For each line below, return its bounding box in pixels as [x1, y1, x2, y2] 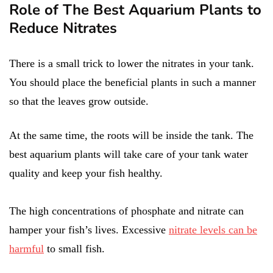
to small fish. [44, 242, 105, 255]
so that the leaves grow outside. [9, 94, 149, 107]
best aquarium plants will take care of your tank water [9, 147, 248, 160]
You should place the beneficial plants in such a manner [9, 76, 256, 88]
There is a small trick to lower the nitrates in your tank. [9, 57, 254, 69]
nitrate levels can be [169, 223, 257, 236]
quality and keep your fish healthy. [9, 166, 166, 179]
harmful [9, 242, 44, 255]
